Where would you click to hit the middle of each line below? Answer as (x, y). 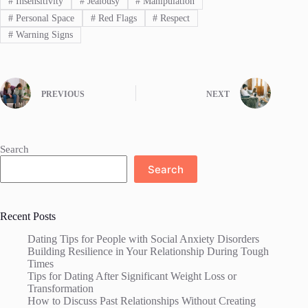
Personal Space (43, 18)
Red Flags (116, 18)
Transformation (60, 288)
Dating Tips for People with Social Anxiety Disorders (143, 239)
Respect (174, 18)
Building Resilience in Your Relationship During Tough (148, 251)
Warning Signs (43, 34)
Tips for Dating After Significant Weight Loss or (132, 276)
